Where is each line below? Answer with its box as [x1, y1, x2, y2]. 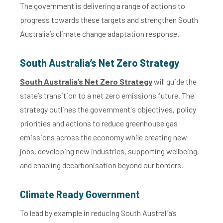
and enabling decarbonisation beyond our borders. [20, 160, 183, 170]
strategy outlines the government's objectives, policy [20, 105, 196, 114]
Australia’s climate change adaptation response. [20, 29, 181, 38]
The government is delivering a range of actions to [20, 1, 185, 10]
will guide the [152, 77, 197, 86]
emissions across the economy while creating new [20, 132, 187, 142]
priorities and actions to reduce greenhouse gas [20, 118, 178, 128]
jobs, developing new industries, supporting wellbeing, [20, 146, 199, 156]
